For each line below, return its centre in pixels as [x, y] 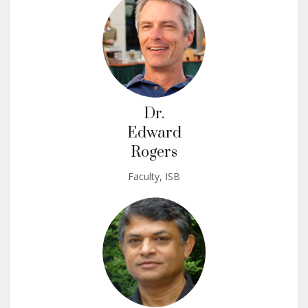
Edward [154, 133]
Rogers [154, 152]
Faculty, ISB [154, 176]
